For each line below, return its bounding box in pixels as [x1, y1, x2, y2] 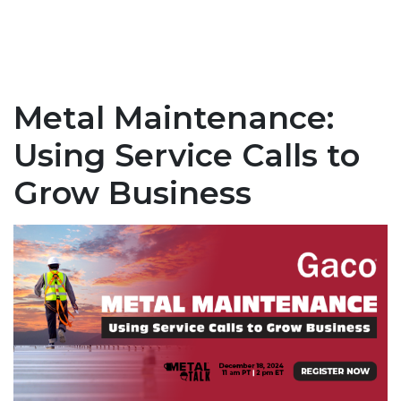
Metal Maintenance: [13, 98, 334, 138]
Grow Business [13, 174, 252, 213]
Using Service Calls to [13, 136, 360, 175]
